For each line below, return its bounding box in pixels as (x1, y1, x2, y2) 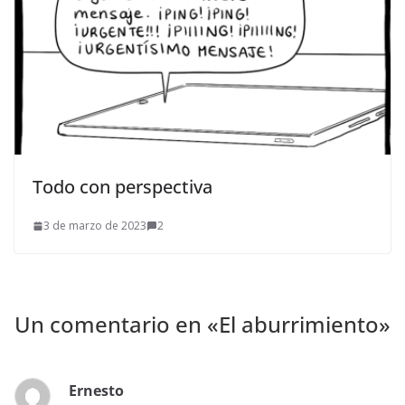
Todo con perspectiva (33, 174, 212, 200)
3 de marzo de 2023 (43, 218, 146, 234)
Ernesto (69, 381, 124, 401)
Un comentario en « (14, 309, 219, 340)
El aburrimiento (219, 309, 379, 340)
